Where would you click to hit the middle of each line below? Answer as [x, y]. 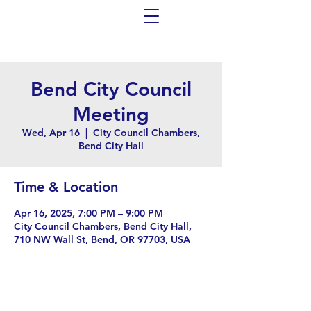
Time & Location [66, 187]
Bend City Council [111, 89]
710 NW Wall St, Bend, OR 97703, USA [102, 239]
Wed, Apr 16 [51, 133]
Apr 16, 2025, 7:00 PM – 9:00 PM [89, 213]
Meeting [111, 114]
